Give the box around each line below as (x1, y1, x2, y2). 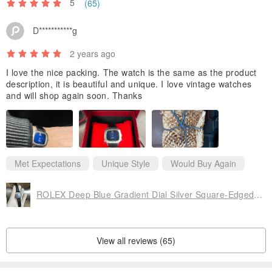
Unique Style (101, 157, 150, 169)
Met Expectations (15, 157, 81, 169)
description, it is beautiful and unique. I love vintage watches (6, 77, 252, 90)
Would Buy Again (171, 157, 236, 169)
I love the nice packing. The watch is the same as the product (6, 66, 257, 78)
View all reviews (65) (97, 234, 175, 246)
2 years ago (70, 47, 115, 59)
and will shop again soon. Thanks (6, 89, 142, 101)
